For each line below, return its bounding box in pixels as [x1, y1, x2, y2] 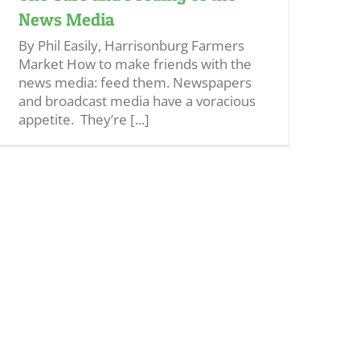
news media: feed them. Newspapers [18, 73, 252, 92]
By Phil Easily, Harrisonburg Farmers [18, 36, 244, 55]
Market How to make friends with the [18, 55, 252, 73]
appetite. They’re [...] [18, 110, 149, 129]
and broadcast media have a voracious [18, 92, 256, 110]
